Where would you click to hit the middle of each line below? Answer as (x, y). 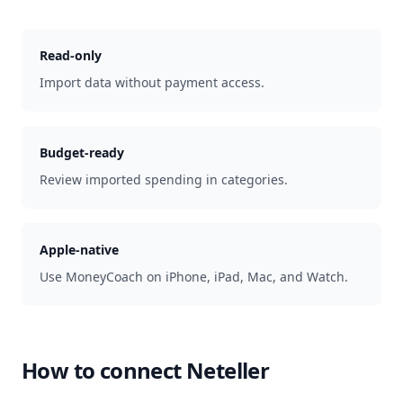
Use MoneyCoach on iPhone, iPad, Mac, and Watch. (194, 277)
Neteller (228, 370)
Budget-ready (82, 152)
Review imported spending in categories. (164, 179)
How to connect (104, 370)
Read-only (71, 55)
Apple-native (79, 250)
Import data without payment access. (152, 82)
